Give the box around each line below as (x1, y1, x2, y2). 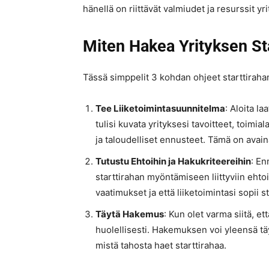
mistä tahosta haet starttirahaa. (95, 240, 226, 252)
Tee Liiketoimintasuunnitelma (95, 103, 225, 115)
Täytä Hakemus (95, 208, 164, 220)
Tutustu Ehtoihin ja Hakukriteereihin (95, 156, 251, 168)
